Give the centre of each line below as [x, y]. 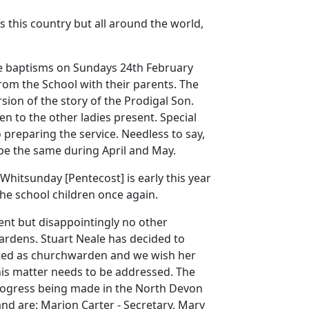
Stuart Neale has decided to [113, 239]
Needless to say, [163, 134]
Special [178, 118]
